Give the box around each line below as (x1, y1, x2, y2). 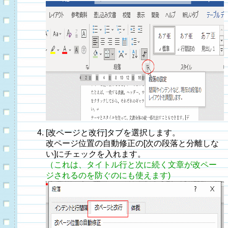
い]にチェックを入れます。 (46, 150, 146, 158)
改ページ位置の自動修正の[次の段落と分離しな (46, 139, 219, 148)
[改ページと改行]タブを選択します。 (46, 128, 180, 137)
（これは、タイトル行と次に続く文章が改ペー (46, 160, 217, 169)
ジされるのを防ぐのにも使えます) (46, 171, 170, 180)
